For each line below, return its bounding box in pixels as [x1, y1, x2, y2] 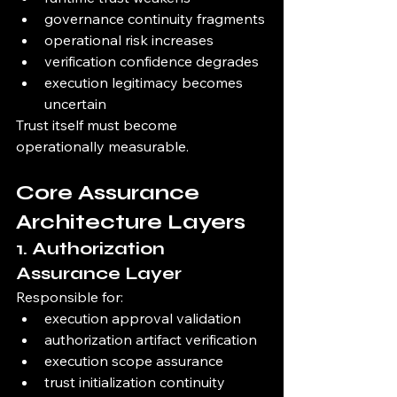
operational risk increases [44, 31, 214, 50]
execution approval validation [44, 309, 241, 328]
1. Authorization [16, 237, 169, 261]
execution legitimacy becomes [44, 74, 246, 92]
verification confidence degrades [44, 52, 259, 71]
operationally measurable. [16, 137, 189, 156]
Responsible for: [16, 288, 123, 307]
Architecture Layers [16, 209, 245, 236]
